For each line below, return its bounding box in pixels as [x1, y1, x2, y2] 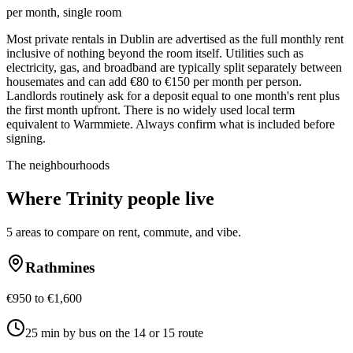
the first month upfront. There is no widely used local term [6, 102, 295, 117]
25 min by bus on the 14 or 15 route [25, 326, 203, 340]
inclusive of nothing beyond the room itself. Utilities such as [6, 46, 303, 60]
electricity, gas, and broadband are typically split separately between [6, 60, 342, 74]
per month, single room [6, 5, 121, 19]
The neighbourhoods [6, 158, 110, 172]
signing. [6, 131, 46, 145]
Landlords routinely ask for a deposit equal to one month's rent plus [6, 88, 340, 102]
